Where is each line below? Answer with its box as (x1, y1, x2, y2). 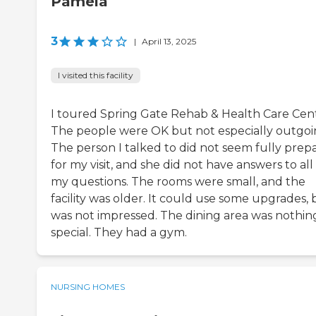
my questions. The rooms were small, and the (51, 175, 305, 189)
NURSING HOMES (51, 281, 125, 293)
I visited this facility (58, 70, 133, 81)
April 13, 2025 (142, 36, 196, 47)
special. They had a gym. (51, 226, 187, 240)
